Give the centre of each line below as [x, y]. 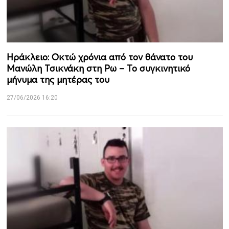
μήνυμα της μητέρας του [58, 79]
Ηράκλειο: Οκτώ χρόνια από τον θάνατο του [99, 57]
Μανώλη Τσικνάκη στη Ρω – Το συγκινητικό [98, 68]
